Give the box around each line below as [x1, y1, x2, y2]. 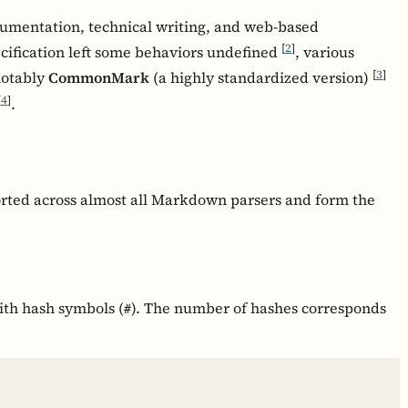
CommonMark [48, 67, 149, 88]
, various [295, 42, 354, 63]
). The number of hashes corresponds [131, 298, 386, 319]
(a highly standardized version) [149, 67, 372, 88]
